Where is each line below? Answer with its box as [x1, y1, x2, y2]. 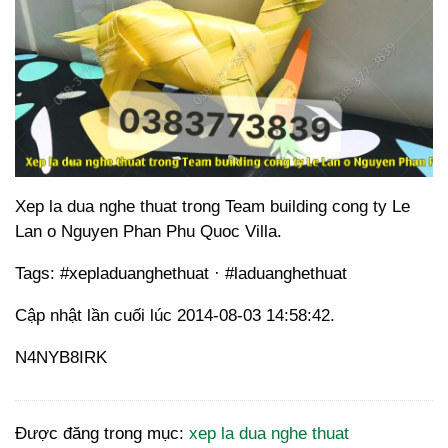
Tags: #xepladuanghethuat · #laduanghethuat [15, 264, 347, 284]
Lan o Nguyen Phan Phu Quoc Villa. [15, 222, 282, 242]
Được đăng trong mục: [15, 424, 189, 444]
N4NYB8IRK [15, 348, 107, 368]
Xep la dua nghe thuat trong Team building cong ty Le [15, 197, 410, 217]
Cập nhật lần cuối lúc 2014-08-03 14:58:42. [15, 306, 335, 326]
